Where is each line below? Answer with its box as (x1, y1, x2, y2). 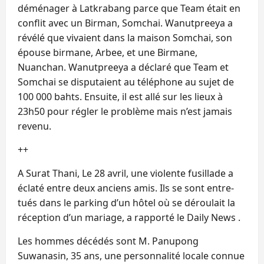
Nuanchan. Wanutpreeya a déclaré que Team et (18, 60, 229, 74)
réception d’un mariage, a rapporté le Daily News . (18, 210, 240, 224)
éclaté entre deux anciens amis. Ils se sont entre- (18, 181, 234, 194)
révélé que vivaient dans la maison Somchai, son (18, 31, 232, 44)
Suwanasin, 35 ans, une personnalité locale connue (18, 249, 245, 262)
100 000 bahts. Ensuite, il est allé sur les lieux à (18, 90, 223, 103)
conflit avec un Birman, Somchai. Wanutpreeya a (18, 16, 233, 29)
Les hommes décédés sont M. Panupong (18, 234, 199, 247)
